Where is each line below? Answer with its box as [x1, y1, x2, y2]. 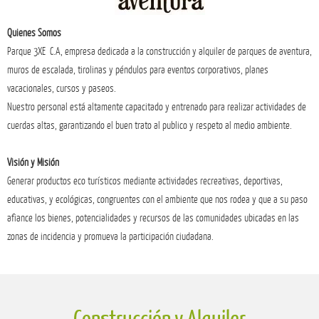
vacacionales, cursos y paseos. [7, 83, 116, 95]
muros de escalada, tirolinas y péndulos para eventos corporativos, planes [7, 64, 268, 76]
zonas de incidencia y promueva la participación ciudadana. [7, 231, 214, 243]
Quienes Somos [7, 27, 61, 39]
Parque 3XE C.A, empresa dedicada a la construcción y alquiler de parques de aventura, [7, 46, 312, 58]
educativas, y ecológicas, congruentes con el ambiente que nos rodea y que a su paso [7, 194, 308, 206]
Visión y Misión [7, 157, 59, 169]
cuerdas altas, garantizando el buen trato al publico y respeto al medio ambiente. [7, 120, 292, 132]
